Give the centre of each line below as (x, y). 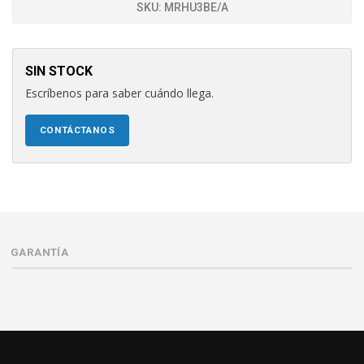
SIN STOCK (59, 71)
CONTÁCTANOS (77, 130)
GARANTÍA (40, 252)
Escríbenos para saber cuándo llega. (119, 93)
